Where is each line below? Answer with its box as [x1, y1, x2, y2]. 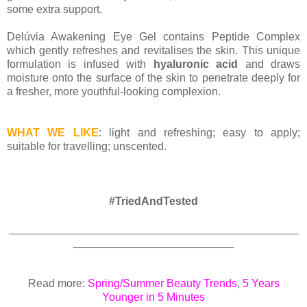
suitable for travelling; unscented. [7, 140, 167, 153]
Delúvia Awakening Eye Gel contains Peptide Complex [7, 31, 300, 43]
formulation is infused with [7, 58, 153, 71]
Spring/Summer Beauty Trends [87, 278, 237, 290]
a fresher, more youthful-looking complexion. [7, 86, 221, 98]
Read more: [27, 278, 88, 290]
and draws [238, 58, 301, 71]
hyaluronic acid [153, 58, 238, 71]
